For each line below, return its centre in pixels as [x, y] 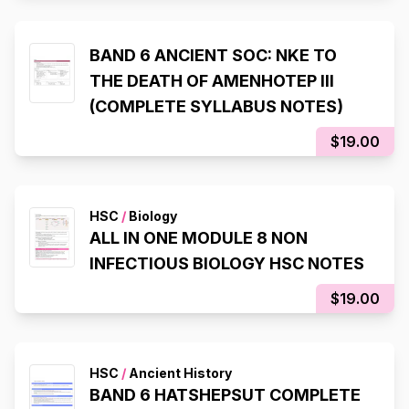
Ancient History [179, 372]
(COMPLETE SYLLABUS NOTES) [216, 106]
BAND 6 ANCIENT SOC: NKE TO [213, 55]
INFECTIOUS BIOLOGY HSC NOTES [227, 263]
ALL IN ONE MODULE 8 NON [199, 237]
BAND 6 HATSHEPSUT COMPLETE [225, 394]
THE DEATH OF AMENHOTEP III [212, 80]
